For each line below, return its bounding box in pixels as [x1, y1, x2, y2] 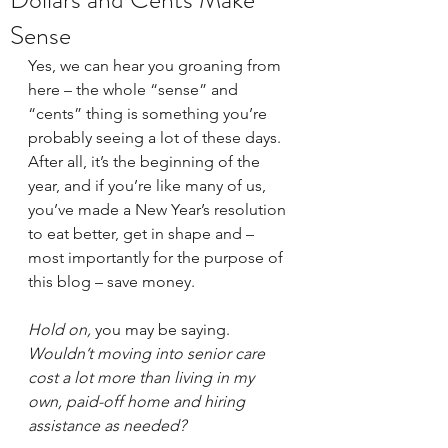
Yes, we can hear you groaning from [28, 56, 285, 75]
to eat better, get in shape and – [28, 224, 258, 243]
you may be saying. [95, 320, 234, 339]
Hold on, [28, 320, 95, 339]
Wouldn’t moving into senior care [28, 344, 269, 363]
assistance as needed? [28, 416, 190, 435]
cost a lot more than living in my [28, 368, 258, 387]
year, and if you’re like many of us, [28, 176, 270, 195]
